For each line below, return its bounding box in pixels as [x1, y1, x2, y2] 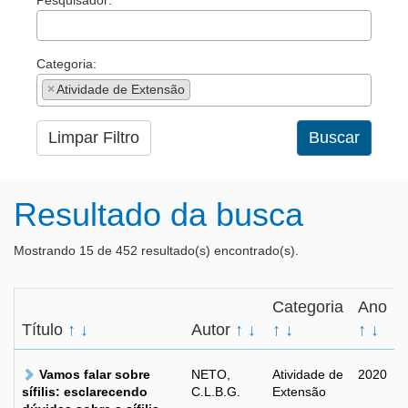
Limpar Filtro [48, 128, 139, 147]
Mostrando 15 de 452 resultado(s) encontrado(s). [14, 243, 299, 258]
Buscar [309, 128, 360, 147]
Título [22, 321, 67, 339]
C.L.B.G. [191, 384, 240, 399]
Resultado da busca [14, 196, 303, 233]
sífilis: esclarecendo [22, 384, 148, 399]
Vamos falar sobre [39, 367, 150, 382]
